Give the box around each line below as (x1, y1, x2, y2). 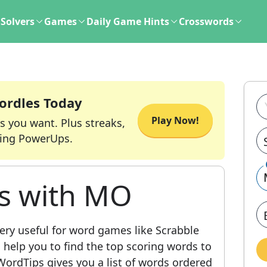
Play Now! (151, 114, 199, 127)
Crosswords (179, 15, 234, 28)
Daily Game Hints (86, 15, 169, 28)
